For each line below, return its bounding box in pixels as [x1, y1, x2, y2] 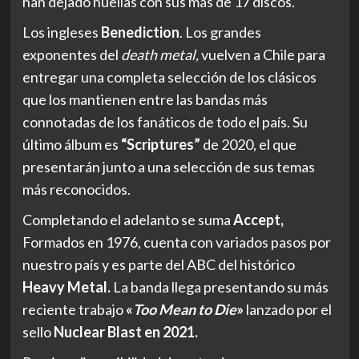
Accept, [232, 210, 284, 228]
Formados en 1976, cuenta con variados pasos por [22, 232, 331, 251]
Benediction [100, 22, 179, 41]
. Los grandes [179, 22, 261, 41]
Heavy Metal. [22, 277, 113, 296]
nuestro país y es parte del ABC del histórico [22, 255, 295, 273]
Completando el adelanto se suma [22, 210, 233, 228]
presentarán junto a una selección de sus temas [22, 157, 315, 175]
